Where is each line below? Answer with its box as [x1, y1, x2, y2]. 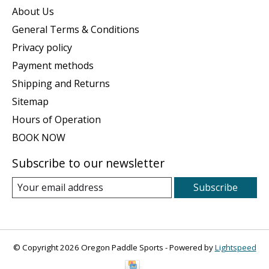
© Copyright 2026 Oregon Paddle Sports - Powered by [13, 241, 215, 253]
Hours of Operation [12, 112, 101, 126]
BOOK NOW [12, 130, 65, 144]
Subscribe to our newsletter [12, 154, 165, 171]
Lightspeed [214, 241, 256, 253]
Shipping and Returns [12, 76, 110, 90]
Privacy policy [12, 40, 72, 54]
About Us [12, 4, 54, 18]
